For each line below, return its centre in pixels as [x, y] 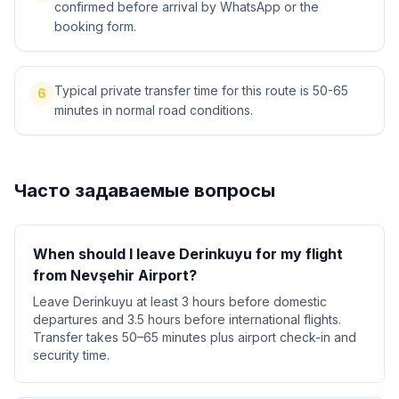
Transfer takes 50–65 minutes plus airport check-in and [195, 337]
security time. [71, 355]
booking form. [95, 26]
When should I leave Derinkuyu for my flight [188, 254]
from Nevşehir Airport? [115, 275]
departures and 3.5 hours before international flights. [187, 319]
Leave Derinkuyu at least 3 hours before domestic [180, 301]
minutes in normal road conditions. [154, 110]
